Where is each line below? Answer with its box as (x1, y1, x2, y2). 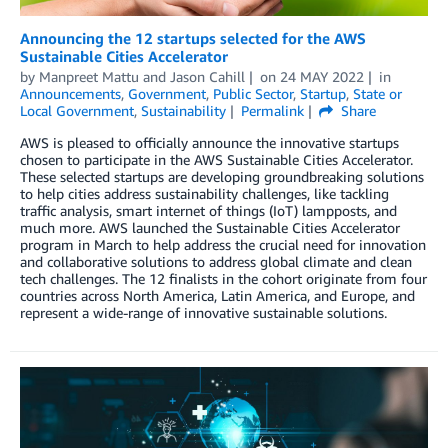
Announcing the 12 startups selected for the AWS (20, 28, 366, 47)
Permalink (240, 101, 304, 119)
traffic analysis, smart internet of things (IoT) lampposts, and (20, 201, 397, 219)
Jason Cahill (170, 67, 245, 85)
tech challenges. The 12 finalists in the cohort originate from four (20, 269, 427, 287)
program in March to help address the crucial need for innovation (20, 235, 426, 253)
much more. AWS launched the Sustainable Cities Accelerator (20, 218, 400, 236)
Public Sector (213, 84, 293, 102)
